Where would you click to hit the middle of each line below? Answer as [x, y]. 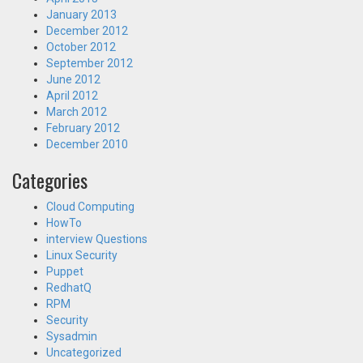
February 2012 [83, 128]
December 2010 [87, 144]
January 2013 [81, 15]
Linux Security [82, 255]
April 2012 [72, 96]
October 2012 [81, 47]
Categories [50, 180]
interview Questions [97, 239]
